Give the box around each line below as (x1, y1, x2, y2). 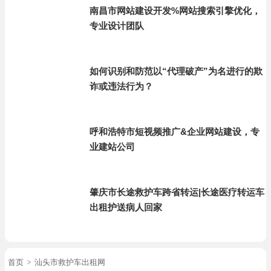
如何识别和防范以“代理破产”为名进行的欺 (90, 66, 263, 76)
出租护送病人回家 (90, 202, 162, 212)
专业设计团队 (90, 21, 144, 31)
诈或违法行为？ (90, 81, 153, 91)
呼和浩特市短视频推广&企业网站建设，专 (90, 126, 260, 137)
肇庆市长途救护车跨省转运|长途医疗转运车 (90, 187, 264, 197)
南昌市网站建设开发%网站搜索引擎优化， (90, 5, 261, 16)
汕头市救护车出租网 (34, 258, 105, 267)
